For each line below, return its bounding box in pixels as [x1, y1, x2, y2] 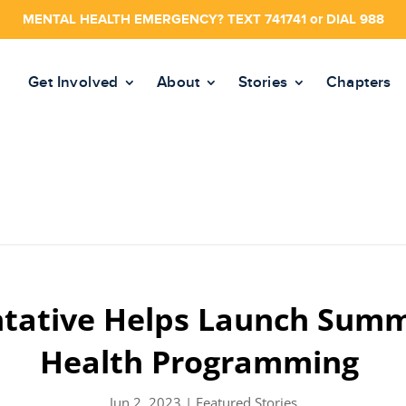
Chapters [325, 73, 391, 92]
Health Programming [39, 341, 367, 382]
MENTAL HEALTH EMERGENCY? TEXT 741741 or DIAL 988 [22, 11, 384, 28]
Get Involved [27, 73, 119, 92]
